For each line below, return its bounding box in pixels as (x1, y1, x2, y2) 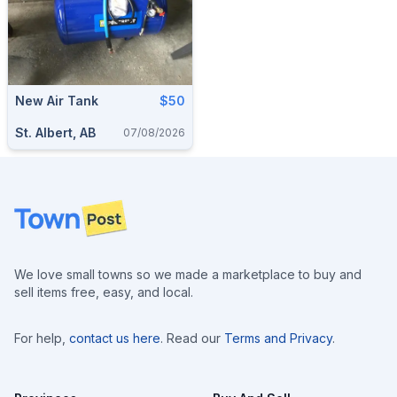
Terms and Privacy (224, 331, 332, 346)
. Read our (160, 331, 221, 346)
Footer (13, 200, 58, 218)
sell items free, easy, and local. (14, 284, 193, 300)
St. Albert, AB (15, 125, 96, 140)
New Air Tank (15, 93, 98, 108)
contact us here (69, 331, 160, 346)
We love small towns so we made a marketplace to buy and (14, 267, 362, 282)
